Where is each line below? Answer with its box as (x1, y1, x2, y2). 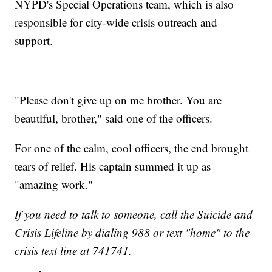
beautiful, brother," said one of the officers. (15, 110, 217, 126)
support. (15, 32, 53, 48)
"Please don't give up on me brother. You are (15, 92, 222, 107)
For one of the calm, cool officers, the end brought (15, 140, 249, 155)
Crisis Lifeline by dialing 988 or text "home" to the (15, 224, 250, 240)
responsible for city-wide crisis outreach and (15, 14, 218, 30)
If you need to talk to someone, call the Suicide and (15, 206, 253, 222)
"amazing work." (15, 176, 93, 192)
